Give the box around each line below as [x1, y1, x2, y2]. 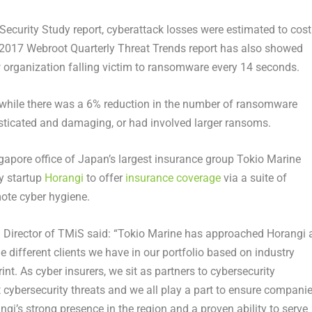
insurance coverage [125, 171, 221, 185]
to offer [83, 171, 125, 185]
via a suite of [220, 171, 287, 185]
